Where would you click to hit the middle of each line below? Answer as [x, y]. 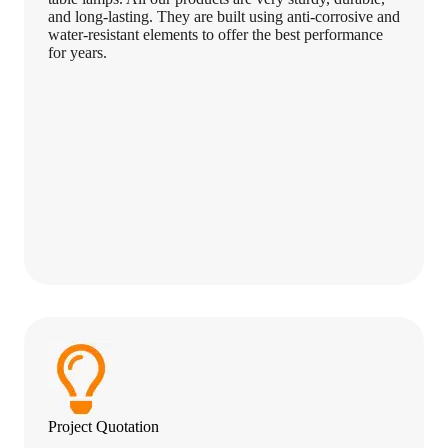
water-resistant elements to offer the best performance [215, 34]
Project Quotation [103, 427]
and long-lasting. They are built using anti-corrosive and [224, 16]
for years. [77, 52]
